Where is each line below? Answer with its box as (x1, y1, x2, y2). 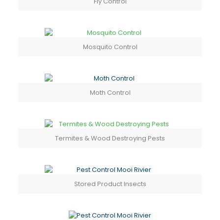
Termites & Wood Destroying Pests (55, 134, 165, 143)
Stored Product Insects (74, 179, 146, 189)
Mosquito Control (82, 42, 137, 52)
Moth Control (89, 88, 131, 98)
